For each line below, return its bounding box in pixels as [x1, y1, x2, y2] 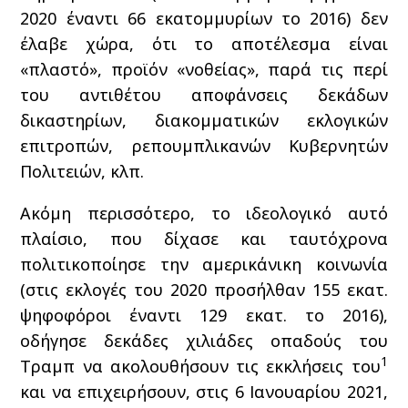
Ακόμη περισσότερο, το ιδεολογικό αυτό [20, 202, 388, 224]
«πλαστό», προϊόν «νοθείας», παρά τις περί [20, 58, 388, 80]
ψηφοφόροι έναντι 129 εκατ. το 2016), [20, 304, 388, 326]
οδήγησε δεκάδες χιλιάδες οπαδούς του [20, 330, 388, 352]
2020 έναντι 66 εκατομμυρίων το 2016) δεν [20, 7, 388, 29]
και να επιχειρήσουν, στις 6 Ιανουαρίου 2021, [20, 381, 388, 403]
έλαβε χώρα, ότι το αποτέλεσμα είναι [20, 33, 388, 55]
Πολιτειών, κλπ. [20, 160, 145, 182]
